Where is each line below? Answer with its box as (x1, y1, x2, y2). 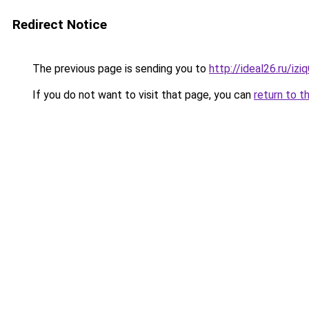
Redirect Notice (12, 17, 107, 32)
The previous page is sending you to (30, 62, 209, 75)
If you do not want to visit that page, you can (30, 88, 254, 101)
